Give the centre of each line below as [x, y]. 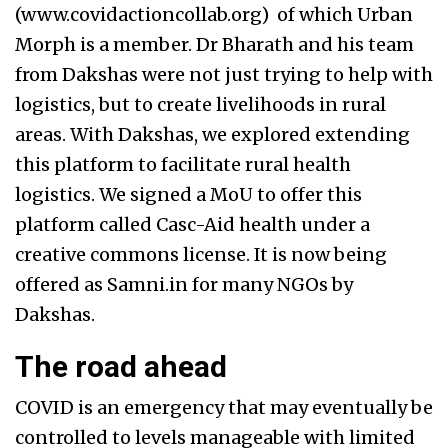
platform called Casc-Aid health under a [192, 225]
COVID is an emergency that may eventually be [224, 408]
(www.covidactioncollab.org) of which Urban [214, 15]
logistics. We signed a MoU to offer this [188, 195]
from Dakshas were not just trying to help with [224, 75]
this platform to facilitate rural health [183, 165]
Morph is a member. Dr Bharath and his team [214, 45]
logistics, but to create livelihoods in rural [200, 105]
